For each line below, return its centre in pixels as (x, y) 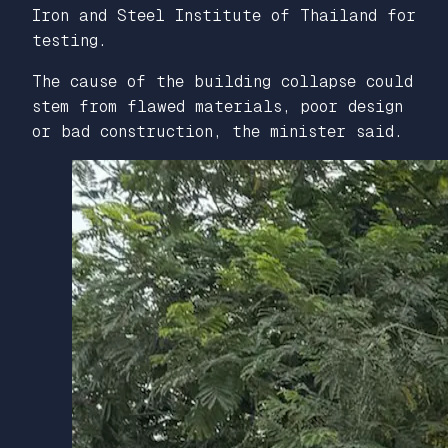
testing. (69, 40)
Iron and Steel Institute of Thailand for (224, 15)
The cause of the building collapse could (222, 81)
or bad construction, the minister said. (217, 131)
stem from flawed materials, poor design (217, 106)
